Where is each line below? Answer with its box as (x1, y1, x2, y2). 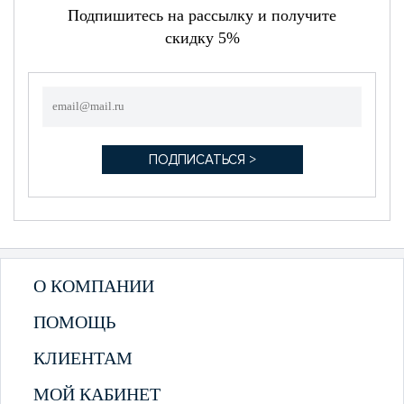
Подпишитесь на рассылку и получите (68, 5, 336, 24)
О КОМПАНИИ (32, 275, 154, 296)
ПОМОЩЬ (32, 311, 115, 332)
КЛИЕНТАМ (32, 347, 133, 368)
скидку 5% (164, 28, 240, 47)
